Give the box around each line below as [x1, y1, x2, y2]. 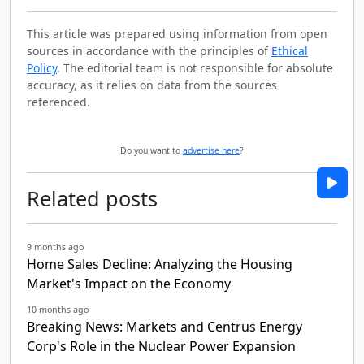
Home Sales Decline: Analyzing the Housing [27, 255, 292, 274]
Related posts [27, 184, 158, 213]
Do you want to [120, 145, 183, 157]
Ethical [271, 43, 308, 59]
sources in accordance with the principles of [27, 43, 271, 59]
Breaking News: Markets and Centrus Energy [27, 318, 302, 336]
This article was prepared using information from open [27, 26, 327, 42]
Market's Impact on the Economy [27, 275, 231, 293]
